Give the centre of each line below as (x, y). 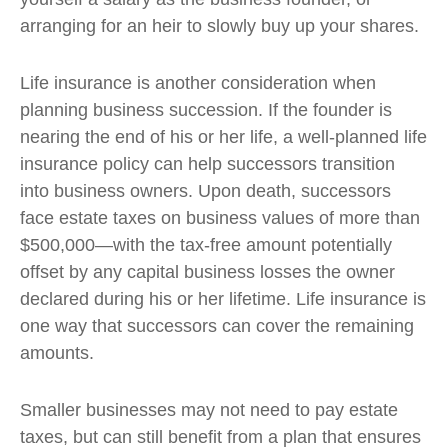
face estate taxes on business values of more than (220, 218)
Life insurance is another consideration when (198, 83)
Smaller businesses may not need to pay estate (209, 410)
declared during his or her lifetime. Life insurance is (223, 299)
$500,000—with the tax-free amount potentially (206, 245)
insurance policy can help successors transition (207, 164)
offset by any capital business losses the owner (207, 272)
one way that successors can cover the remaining (217, 326)
